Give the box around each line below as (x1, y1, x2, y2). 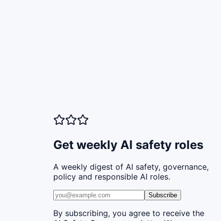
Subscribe (148, 191, 177, 199)
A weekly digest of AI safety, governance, (53, 161, 209, 172)
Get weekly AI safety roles (53, 137, 203, 152)
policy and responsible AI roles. (53, 171, 170, 182)
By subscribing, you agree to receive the (53, 208, 204, 218)
